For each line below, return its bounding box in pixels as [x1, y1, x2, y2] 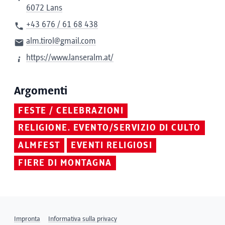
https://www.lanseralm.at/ [26, 53, 114, 62]
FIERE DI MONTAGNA [18, 158, 112, 169]
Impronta [14, 215, 40, 223]
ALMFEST [18, 141, 60, 151]
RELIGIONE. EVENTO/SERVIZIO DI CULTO [18, 123, 201, 134]
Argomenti [14, 84, 67, 97]
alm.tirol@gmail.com [26, 36, 96, 46]
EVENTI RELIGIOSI [71, 141, 153, 151]
